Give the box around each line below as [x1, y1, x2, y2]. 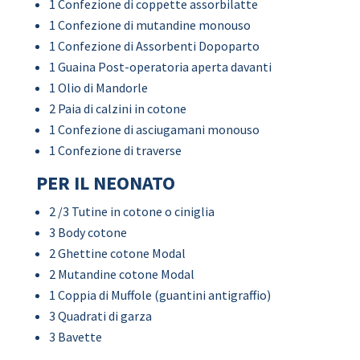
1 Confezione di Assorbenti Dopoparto [48, 38, 260, 54]
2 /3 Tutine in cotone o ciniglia [48, 203, 215, 219]
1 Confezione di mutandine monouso [48, 17, 251, 33]
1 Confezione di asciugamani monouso [48, 121, 260, 137]
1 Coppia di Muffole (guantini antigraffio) [48, 287, 271, 303]
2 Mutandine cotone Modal [48, 266, 194, 282]
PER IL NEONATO [35, 170, 175, 195]
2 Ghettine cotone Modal [48, 245, 186, 261]
